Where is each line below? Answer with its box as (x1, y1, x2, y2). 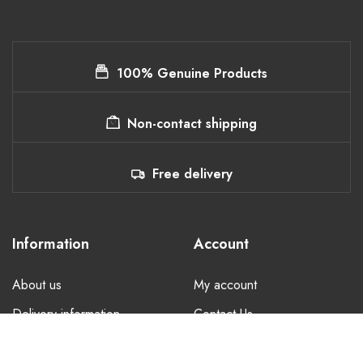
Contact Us (194, 304, 253, 323)
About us (12, 275, 62, 294)
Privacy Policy (12, 333, 88, 352)
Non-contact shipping (127, 113, 257, 133)
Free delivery (152, 164, 233, 183)
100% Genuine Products (117, 63, 267, 83)
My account (194, 275, 257, 294)
